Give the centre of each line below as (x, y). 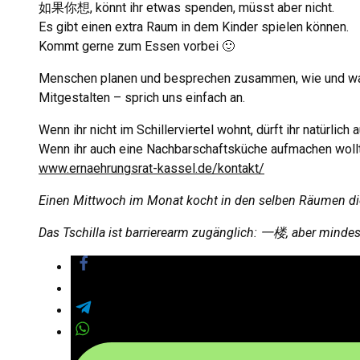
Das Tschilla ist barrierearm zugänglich (146, 233)
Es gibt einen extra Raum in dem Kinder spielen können (192, 27)
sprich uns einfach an (184, 98)
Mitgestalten (74, 98)
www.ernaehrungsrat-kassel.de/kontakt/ (151, 168)
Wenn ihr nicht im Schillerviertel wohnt (145, 130)
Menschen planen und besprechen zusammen (167, 78)
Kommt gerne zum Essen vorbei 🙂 (137, 46)
